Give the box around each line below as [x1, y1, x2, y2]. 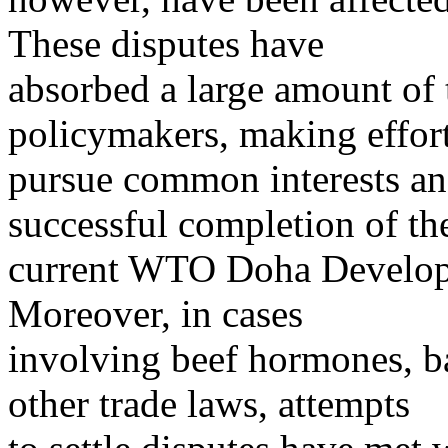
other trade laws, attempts [8, 382, 410, 426]
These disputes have [8, 22, 324, 66]
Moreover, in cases [8, 292, 303, 336]
